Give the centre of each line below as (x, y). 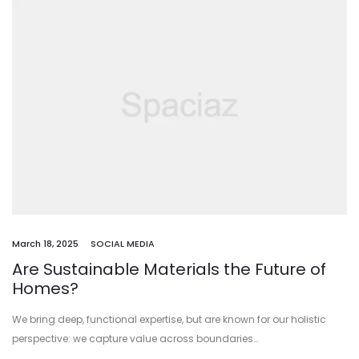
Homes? (45, 288)
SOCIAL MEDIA (123, 243)
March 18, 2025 (45, 243)
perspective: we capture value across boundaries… (135, 338)
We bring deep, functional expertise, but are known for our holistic (169, 319)
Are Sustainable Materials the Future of (169, 269)
